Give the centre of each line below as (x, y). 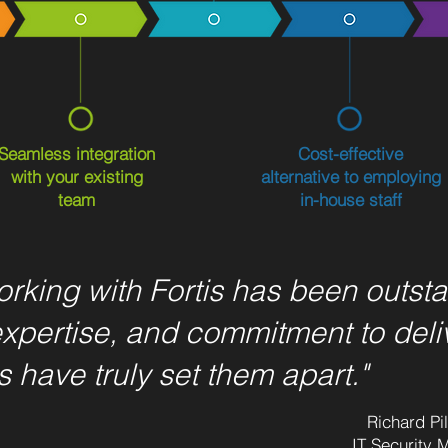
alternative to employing (350, 176)
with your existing (76, 176)
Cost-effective (350, 153)
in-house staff (350, 199)
